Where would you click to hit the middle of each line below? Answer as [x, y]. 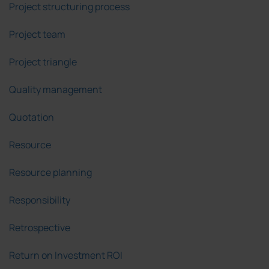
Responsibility [40, 200]
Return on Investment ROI [66, 255]
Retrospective [40, 228]
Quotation [32, 117]
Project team [37, 35]
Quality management [56, 90]
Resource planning [50, 173]
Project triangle [43, 62]
